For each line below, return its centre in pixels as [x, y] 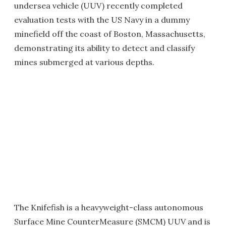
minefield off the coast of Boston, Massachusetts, [110, 34]
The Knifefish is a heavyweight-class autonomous [109, 207]
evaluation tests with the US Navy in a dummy [102, 20]
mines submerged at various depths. [84, 62]
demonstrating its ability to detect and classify [104, 48]
